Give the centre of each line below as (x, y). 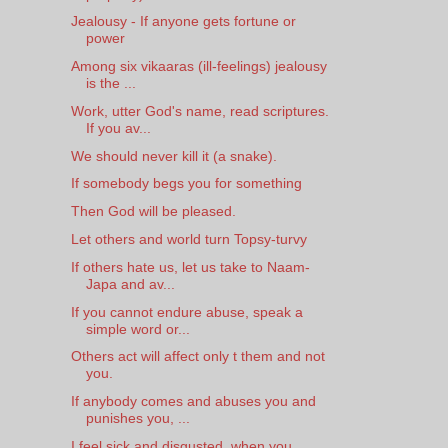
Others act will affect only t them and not (197, 356)
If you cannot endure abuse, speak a (186, 311)
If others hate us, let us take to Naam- (190, 266)
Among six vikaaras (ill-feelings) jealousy (198, 66)
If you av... (118, 127)
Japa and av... (130, 283)
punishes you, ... (137, 418)
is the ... (110, 83)
